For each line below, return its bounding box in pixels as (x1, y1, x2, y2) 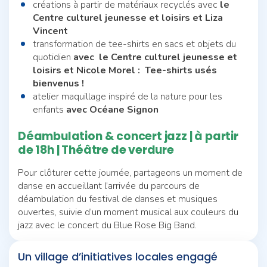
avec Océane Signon (66, 103, 159, 116)
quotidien (33, 50, 73, 64)
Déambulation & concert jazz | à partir (18, 128, 238, 144)
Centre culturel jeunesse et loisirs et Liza (33, 11, 223, 24)
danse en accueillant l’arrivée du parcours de (18, 179, 200, 193)
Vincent (33, 24, 68, 38)
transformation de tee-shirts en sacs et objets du (33, 37, 236, 51)
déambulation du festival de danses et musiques (18, 192, 218, 206)
